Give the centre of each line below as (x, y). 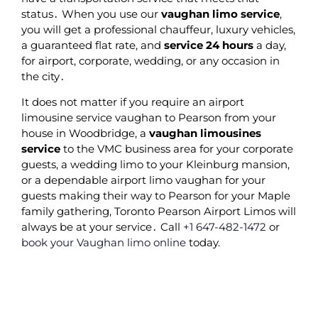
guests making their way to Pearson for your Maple (156, 196)
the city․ (43, 76)
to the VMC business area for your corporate (177, 149)
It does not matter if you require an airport (133, 102)
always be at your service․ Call (101, 227)
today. (203, 243)
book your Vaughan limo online (104, 243)
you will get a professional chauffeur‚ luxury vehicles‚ (158, 29)
